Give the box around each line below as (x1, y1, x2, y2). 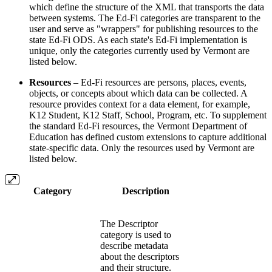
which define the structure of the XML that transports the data (29, 1, 264, 12)
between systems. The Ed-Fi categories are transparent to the (29, 12, 260, 23)
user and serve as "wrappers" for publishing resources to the (29, 23, 258, 34)
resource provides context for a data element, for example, (29, 98, 250, 109)
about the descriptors (100, 251, 179, 262)
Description (122, 185, 169, 196)
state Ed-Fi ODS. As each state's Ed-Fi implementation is (29, 34, 247, 45)
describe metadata (100, 240, 168, 251)
